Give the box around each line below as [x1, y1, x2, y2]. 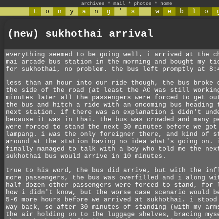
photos [134, 1, 152, 6]
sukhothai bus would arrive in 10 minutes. [6, 153, 166, 160]
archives [81, 1, 105, 6]
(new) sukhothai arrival [7, 28, 153, 40]
